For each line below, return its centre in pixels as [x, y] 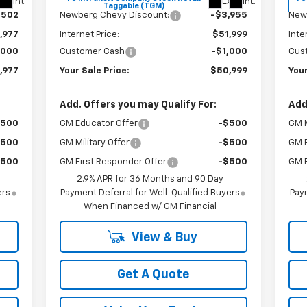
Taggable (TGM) [134, 5]
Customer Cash [92, 51]
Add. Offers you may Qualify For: [138, 105]
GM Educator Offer [98, 123]
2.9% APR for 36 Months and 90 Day [150, 179]
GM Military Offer [94, 143]
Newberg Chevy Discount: [114, 15]
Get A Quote [153, 274]
